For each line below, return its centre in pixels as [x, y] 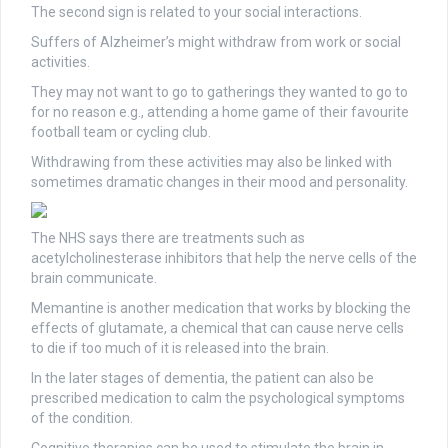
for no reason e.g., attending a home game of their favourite [220, 112]
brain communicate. [94, 278]
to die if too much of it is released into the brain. [180, 348]
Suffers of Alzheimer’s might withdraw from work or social [216, 42]
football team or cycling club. [121, 132]
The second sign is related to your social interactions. [196, 12]
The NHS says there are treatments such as [168, 238]
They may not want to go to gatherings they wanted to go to [219, 92]
